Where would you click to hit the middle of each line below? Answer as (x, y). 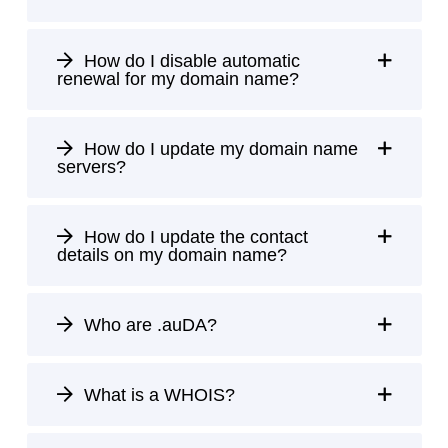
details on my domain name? (171, 255)
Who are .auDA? (147, 325)
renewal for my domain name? (177, 79)
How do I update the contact (193, 237)
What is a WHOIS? (156, 395)
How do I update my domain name (218, 149)
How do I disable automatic (189, 61)
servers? (91, 167)
